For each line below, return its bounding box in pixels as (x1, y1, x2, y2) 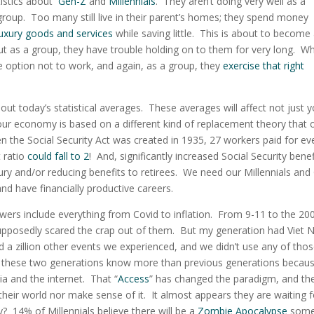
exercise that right (223, 59, 305, 73)
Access (118, 272, 150, 286)
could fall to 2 (27, 149, 90, 163)
